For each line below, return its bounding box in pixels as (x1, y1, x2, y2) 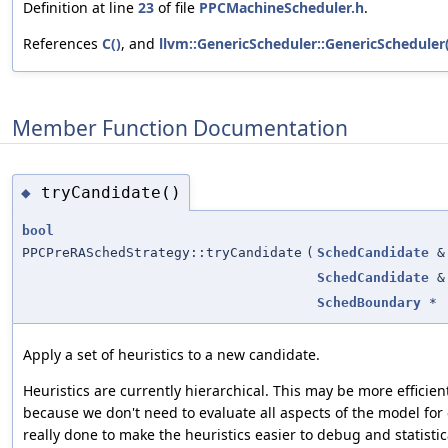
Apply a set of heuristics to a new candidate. (23, 345, 320, 365)
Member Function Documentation (12, 113, 348, 142)
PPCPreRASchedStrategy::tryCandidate (22, 245, 302, 261)
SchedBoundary (317, 295, 421, 311)
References (23, 34, 102, 54)
